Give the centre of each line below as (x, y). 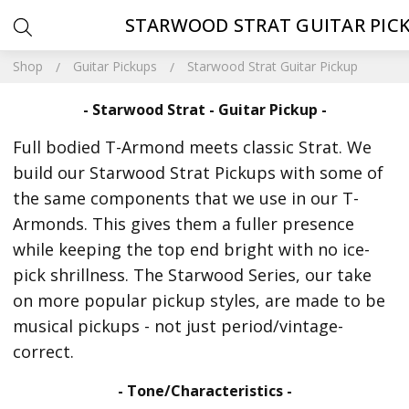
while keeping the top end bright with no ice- (192, 249)
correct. (44, 351)
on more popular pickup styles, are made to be (199, 300)
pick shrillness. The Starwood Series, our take (193, 275)
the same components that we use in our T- (186, 198)
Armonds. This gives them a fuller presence (184, 224)
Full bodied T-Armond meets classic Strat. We (193, 147)
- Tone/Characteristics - (204, 391)
